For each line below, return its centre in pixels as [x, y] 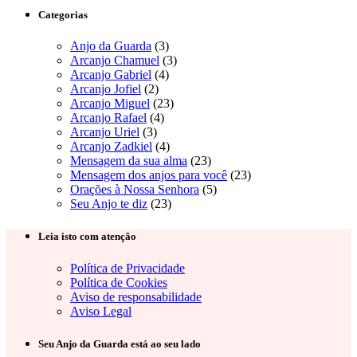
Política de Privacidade [127, 268]
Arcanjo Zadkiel [111, 147]
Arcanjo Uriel [105, 132]
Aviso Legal [101, 311]
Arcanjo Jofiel [106, 89]
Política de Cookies [119, 282]
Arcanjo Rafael [108, 118]
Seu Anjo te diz [109, 204]
